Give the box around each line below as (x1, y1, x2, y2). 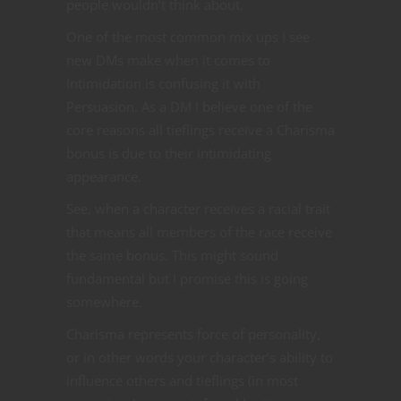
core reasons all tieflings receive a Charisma (66, 120, 335, 139)
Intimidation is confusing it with (66, 73, 260, 92)
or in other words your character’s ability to (66, 347, 333, 366)
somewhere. (66, 292, 142, 311)
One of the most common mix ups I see (66, 27, 310, 46)
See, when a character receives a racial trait (66, 199, 330, 218)
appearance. (66, 166, 141, 185)
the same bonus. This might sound (66, 245, 278, 264)
